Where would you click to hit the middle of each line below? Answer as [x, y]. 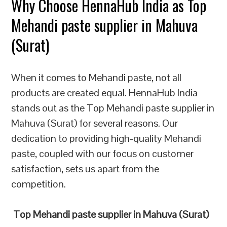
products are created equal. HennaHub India [105, 93]
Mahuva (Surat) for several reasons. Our [95, 123]
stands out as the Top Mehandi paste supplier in [113, 108]
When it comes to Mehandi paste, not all [97, 78]
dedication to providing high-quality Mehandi [106, 138]
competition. [39, 184]
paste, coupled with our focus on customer [103, 154]
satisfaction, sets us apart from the [85, 169]
